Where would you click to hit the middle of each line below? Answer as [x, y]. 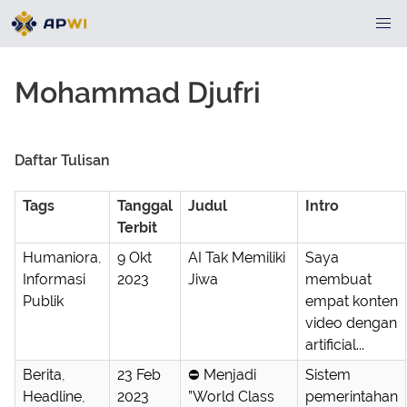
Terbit [137, 228]
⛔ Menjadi [222, 375]
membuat [338, 279]
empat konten [352, 301]
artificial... [335, 345]
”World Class [231, 397]
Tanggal [145, 206]
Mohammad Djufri [138, 92]
